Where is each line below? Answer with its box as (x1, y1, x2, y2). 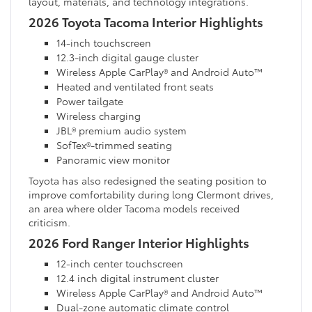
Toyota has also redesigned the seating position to (29, 173, 267, 187)
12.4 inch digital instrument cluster (56, 270, 219, 285)
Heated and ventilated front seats (56, 79, 214, 93)
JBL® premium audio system (56, 123, 187, 137)
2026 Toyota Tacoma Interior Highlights (29, 12, 263, 31)
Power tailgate (56, 93, 123, 108)
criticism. (29, 214, 70, 229)
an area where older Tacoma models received (29, 201, 240, 215)
